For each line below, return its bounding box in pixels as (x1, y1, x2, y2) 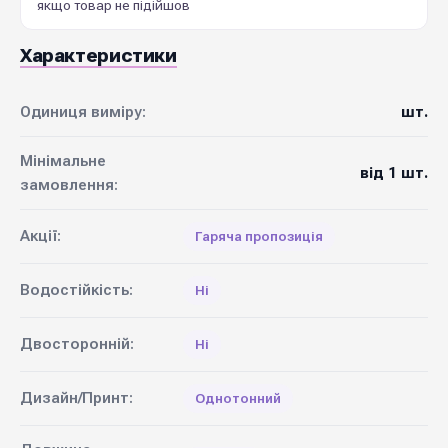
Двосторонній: (20, 335, 134, 353)
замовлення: (20, 176, 118, 194)
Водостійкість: (20, 281, 133, 299)
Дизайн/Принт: (20, 389, 133, 407)
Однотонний (195, 390, 281, 406)
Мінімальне (20, 152, 106, 170)
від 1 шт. (360, 164, 428, 182)
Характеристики (20, 44, 177, 67)
